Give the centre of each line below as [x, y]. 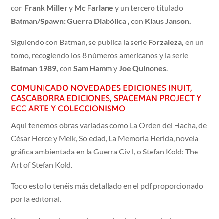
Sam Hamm [94, 68]
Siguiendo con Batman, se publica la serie [80, 42]
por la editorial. [36, 199]
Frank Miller [46, 8]
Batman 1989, [35, 68]
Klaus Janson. [168, 21]
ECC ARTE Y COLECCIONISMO [68, 109]
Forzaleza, [166, 42]
